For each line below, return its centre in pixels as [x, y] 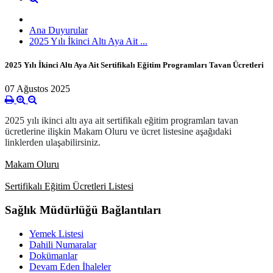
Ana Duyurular [58, 30]
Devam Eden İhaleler [70, 266]
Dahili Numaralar [63, 244]
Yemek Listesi [56, 233]
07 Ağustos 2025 [37, 89]
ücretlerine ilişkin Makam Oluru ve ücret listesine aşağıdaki [118, 132]
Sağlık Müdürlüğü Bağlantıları [83, 210]
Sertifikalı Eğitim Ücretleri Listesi [69, 186]
